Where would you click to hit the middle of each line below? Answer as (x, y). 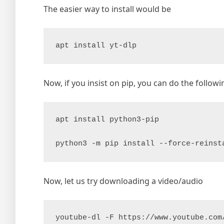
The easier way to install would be (107, 9)
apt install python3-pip (107, 119)
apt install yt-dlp (96, 45)
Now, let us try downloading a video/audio (123, 181)
